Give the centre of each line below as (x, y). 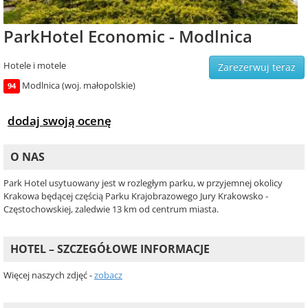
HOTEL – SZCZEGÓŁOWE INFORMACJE (110, 249)
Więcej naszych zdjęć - (49, 275)
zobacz (108, 275)
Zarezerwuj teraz (257, 67)
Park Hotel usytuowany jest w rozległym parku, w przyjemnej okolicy (143, 183)
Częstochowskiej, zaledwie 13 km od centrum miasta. (111, 209)
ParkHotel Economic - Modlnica (128, 36)
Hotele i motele (35, 66)
